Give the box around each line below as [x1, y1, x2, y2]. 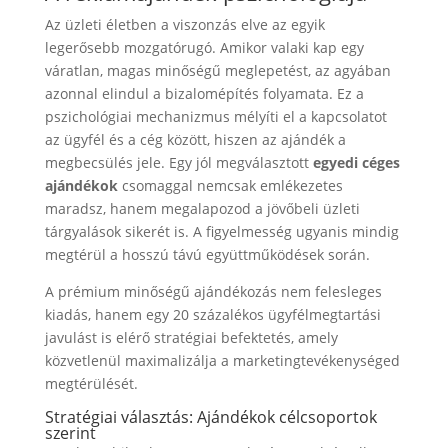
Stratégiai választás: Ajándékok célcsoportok [44, 405, 377, 428]
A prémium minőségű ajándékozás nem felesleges [44, 281, 382, 301]
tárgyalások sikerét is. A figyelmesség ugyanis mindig [44, 221, 399, 241]
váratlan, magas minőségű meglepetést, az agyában [44, 60, 391, 80]
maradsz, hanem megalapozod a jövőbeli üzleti [44, 198, 360, 218]
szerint [44, 421, 96, 444]
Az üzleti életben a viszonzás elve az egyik [44, 14, 325, 34]
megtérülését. [44, 373, 138, 393]
